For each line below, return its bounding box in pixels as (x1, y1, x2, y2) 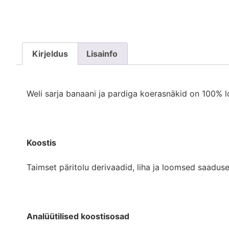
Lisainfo (86, 48, 118, 59)
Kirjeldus (32, 48, 68, 59)
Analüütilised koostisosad (27, 211, 129, 221)
